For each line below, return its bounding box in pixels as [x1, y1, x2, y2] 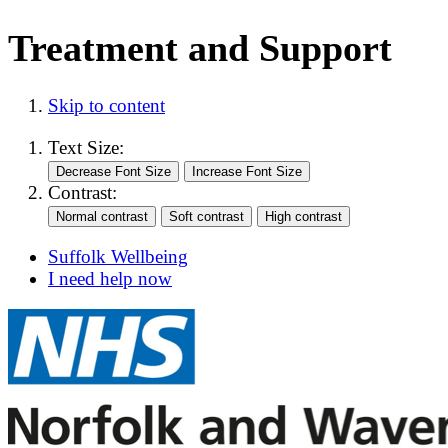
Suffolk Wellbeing [48, 245, 188, 267]
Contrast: [48, 181, 117, 203]
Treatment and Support [8, 26, 392, 69]
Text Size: [48, 136, 124, 158]
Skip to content [48, 95, 165, 117]
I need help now [48, 267, 172, 289]
